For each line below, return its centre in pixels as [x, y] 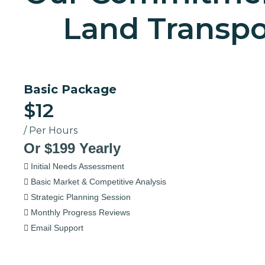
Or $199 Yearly [72, 148]
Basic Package [70, 89]
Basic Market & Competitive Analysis [97, 182]
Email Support [56, 228]
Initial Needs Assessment [76, 166]
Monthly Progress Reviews [79, 212]
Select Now [52, 243]
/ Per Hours [50, 130]
